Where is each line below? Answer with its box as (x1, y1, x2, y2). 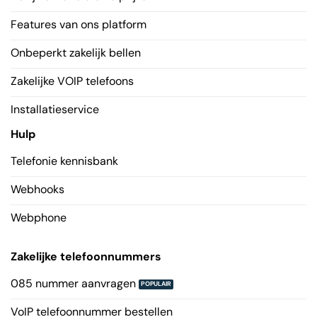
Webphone (10, 210, 67, 226)
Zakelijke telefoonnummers (10, 248, 161, 264)
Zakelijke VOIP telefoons (10, 74, 134, 89)
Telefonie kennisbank (10, 154, 118, 169)
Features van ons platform (10, 17, 146, 33)
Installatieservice (10, 102, 99, 117)
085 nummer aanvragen (10, 275, 136, 291)
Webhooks (10, 182, 64, 197)
